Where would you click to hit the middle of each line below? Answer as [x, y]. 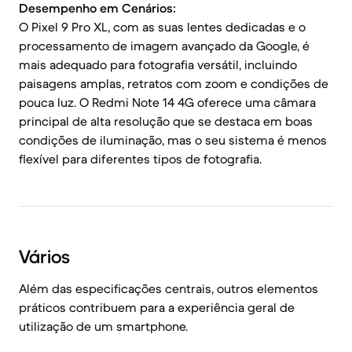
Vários [44, 257]
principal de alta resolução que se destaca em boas [166, 121]
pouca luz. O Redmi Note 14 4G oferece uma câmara [167, 102]
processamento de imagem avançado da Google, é [164, 46]
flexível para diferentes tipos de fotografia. [140, 159]
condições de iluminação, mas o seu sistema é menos [173, 140]
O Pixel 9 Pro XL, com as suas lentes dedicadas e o [162, 27]
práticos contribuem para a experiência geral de [157, 307]
